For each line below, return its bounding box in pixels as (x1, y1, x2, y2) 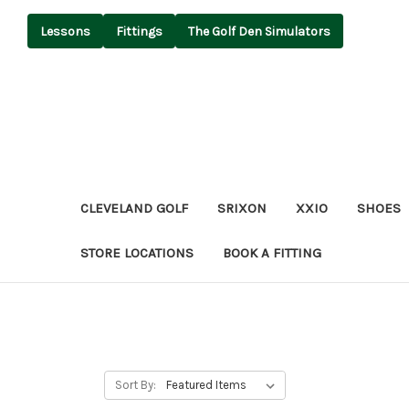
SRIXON (217, 199, 267, 216)
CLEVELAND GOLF (80, 199, 188, 216)
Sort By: (114, 377, 156, 392)
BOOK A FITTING (223, 244, 321, 261)
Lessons (40, 23, 90, 39)
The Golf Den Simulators (188, 23, 330, 39)
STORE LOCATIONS (80, 244, 194, 261)
